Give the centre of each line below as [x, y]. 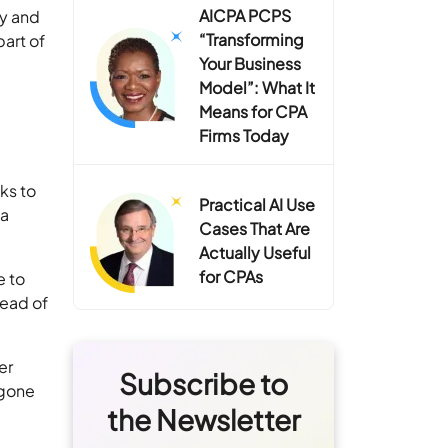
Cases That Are [255, 228]
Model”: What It [257, 87]
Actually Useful [255, 252]
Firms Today [244, 135]
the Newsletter [203, 419]
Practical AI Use [257, 204]
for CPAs [231, 276]
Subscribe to [203, 383]
